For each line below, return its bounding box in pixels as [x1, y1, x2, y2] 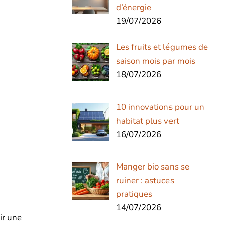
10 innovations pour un [116, 101, 204, 113]
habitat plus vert [116, 115, 179, 127]
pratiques [116, 188, 152, 200]
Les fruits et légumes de [116, 41, 208, 53]
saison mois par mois [116, 55, 195, 67]
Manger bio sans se [116, 160, 189, 173]
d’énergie [116, 1, 151, 13]
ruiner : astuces [116, 174, 174, 186]
